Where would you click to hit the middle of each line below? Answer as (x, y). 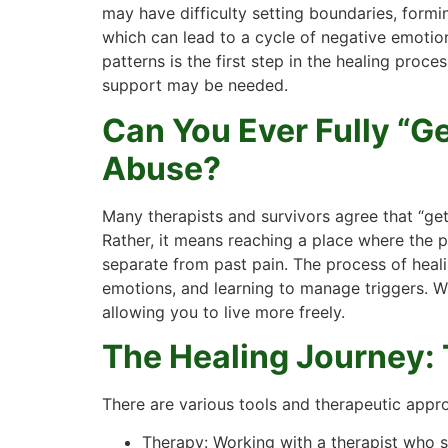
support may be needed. (195, 85)
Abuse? (161, 168)
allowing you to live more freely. (223, 311)
